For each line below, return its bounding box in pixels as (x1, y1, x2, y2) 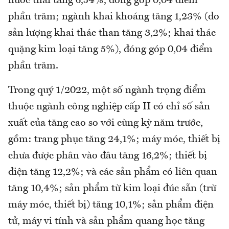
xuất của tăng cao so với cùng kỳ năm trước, (8, 118, 203, 129)
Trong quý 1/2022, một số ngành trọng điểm (8, 85, 206, 96)
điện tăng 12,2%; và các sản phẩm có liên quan (8, 167, 217, 178)
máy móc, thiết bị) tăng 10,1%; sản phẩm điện (8, 200, 214, 211)
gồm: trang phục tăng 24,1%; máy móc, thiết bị (8, 134, 220, 145)
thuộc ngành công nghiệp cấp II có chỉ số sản (8, 102, 210, 112)
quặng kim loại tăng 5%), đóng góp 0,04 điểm (8, 44, 213, 55)
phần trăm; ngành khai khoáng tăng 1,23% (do (8, 12, 219, 22)
